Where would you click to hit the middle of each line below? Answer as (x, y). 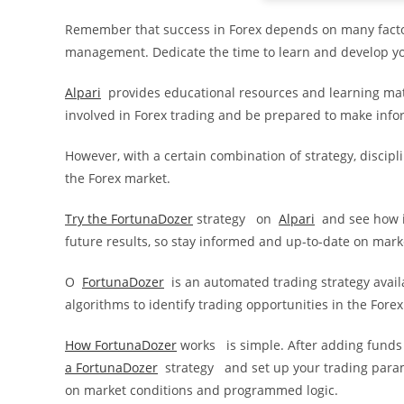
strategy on (236, 219)
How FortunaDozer (121, 345)
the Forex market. (118, 178)
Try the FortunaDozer (129, 219)
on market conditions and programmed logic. (202, 390)
